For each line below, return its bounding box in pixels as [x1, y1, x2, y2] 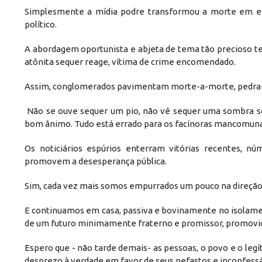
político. [25, 19, 57, 29]
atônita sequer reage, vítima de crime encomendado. [25, 56, 236, 67]
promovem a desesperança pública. [25, 156, 168, 166]
